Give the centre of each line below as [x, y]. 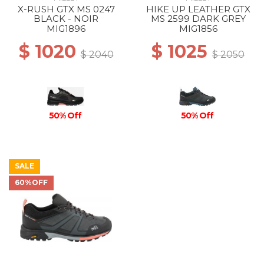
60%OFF [31, 182]
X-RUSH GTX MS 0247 [66, 9]
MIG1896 [66, 29]
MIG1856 [198, 29]
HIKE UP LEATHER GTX [198, 9]
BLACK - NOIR [66, 19]
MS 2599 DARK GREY [198, 19]
